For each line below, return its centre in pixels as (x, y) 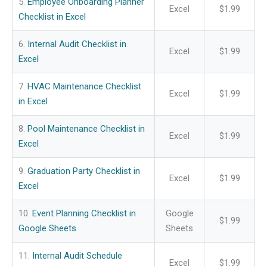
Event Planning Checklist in (84, 214)
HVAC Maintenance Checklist (84, 87)
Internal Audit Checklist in (77, 44)
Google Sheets (47, 229)
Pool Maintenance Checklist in (86, 129)
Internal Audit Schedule (77, 256)
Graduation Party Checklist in (84, 171)
